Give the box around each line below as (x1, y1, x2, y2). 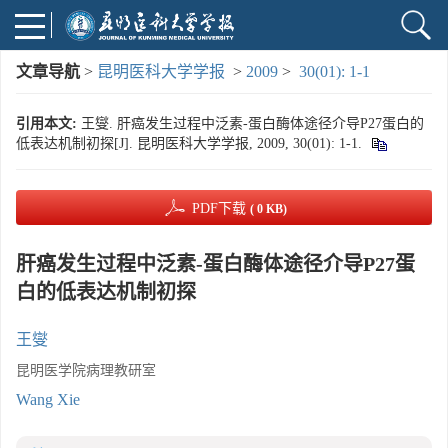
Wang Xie (16, 391, 80, 408)
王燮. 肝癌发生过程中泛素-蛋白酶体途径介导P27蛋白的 (81, 116, 424, 131)
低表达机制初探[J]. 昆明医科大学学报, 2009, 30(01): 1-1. (16, 136, 366, 151)
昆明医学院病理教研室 (16, 363, 156, 378)
